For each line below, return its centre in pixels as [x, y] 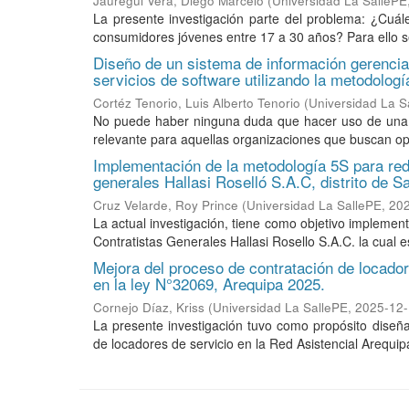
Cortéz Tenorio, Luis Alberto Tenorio [197, 103]
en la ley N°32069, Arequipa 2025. [209, 283]
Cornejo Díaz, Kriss [149, 307]
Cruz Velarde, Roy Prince [166, 205]
